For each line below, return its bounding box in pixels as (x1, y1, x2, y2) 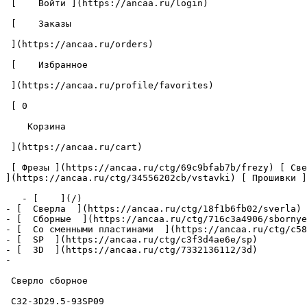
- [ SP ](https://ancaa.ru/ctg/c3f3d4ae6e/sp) (5, 234, 258, 245)
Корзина (5, 121, 27, 132)
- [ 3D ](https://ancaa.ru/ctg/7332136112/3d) (5, 245, 258, 255)
